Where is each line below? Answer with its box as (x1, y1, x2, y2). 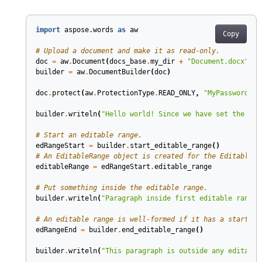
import (35, 26, 60, 34)
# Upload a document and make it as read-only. (35, 47, 220, 55)
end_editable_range (121, 226, 195, 234)
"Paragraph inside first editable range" (101, 194, 261, 202)
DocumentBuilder (88, 68, 150, 76)
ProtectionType (96, 89, 154, 97)
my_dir (150, 57, 175, 65)
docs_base (109, 57, 146, 65)
